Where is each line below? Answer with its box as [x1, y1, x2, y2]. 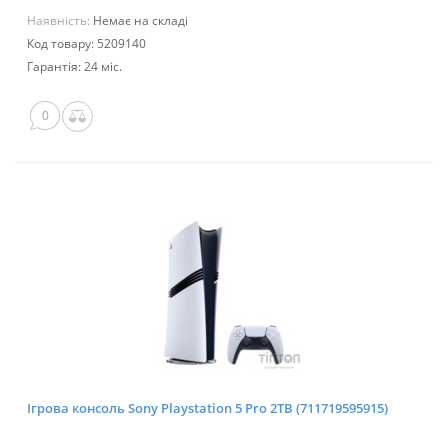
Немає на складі [93, 12, 188, 30]
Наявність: [27, 12, 93, 30]
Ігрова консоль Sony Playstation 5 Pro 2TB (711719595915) [27, 399, 388, 418]
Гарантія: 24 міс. [27, 58, 122, 76]
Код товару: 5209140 [27, 35, 146, 53]
